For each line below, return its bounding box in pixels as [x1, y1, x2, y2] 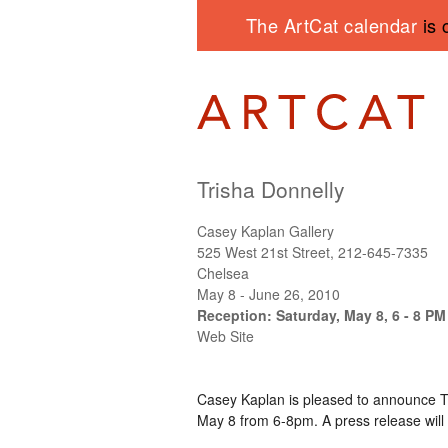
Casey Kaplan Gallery [197, 220, 334, 241]
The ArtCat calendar [245, 12, 423, 38]
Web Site [197, 325, 254, 346]
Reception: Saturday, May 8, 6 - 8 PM [197, 304, 446, 325]
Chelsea [197, 262, 249, 283]
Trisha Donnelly [197, 173, 345, 204]
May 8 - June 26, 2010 [197, 283, 340, 304]
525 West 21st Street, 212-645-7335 [197, 241, 428, 262]
